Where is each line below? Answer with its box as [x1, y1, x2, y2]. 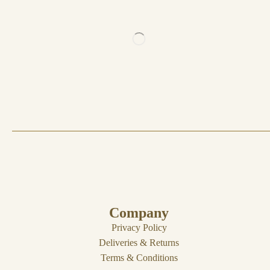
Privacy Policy [111, 222, 167, 233]
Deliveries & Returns [99, 237, 180, 248]
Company [109, 205, 169, 221]
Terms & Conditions [100, 253, 178, 263]
